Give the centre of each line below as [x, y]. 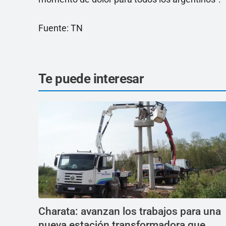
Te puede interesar [91, 79]
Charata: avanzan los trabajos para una [130, 211]
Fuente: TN [61, 28]
